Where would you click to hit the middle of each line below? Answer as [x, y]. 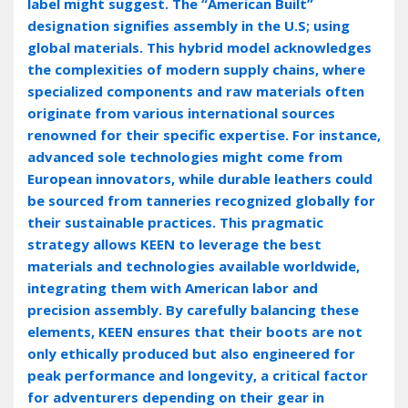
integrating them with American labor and [173, 287]
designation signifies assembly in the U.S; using [189, 25]
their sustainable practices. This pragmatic [175, 222]
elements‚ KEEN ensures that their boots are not [195, 331]
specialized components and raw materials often [196, 91]
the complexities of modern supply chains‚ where [196, 69]
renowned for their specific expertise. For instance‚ [204, 134]
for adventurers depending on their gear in [176, 397]
